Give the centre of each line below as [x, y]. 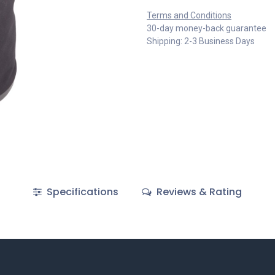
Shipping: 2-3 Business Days [201, 41]
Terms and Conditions [189, 15]
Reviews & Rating [198, 192]
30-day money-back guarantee [207, 28]
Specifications [81, 192]
